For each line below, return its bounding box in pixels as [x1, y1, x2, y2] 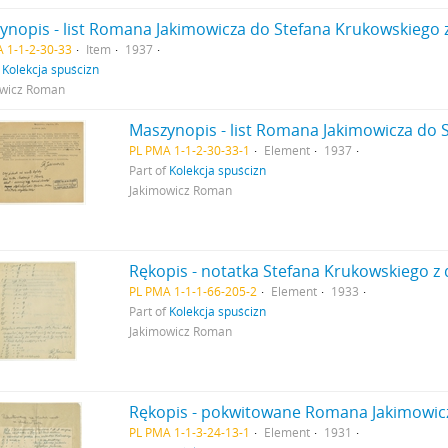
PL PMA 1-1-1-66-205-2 [129, 283, 258, 299]
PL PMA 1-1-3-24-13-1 [129, 424, 251, 440]
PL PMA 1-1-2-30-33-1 [129, 142, 251, 158]
